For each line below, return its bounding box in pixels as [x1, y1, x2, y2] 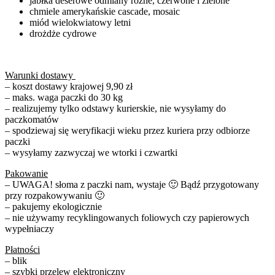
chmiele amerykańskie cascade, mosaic [29, 6, 180, 17]
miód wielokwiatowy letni [29, 17, 131, 28]
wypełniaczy [5, 223, 54, 234]
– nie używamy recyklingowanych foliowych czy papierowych [5, 212, 249, 223]
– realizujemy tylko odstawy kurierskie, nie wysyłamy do [5, 103, 226, 114]
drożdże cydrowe [29, 28, 96, 39]
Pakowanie [5, 168, 48, 179]
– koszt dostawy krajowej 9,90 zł [5, 80, 133, 91]
